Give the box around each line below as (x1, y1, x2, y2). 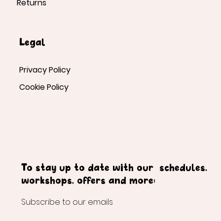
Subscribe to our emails (21, 196, 113, 208)
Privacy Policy (19, 64, 71, 76)
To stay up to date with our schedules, (21, 163, 207, 174)
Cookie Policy (19, 81, 69, 93)
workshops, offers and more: (21, 176, 155, 186)
